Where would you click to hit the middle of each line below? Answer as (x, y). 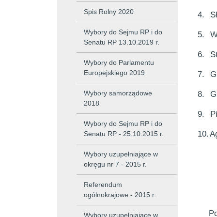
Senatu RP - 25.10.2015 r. (124, 134)
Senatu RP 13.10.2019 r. (122, 42)
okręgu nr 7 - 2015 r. (115, 164)
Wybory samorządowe (118, 93)
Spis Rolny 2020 (109, 12)
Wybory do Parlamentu (119, 62)
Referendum (103, 185)
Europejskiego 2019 (114, 73)
